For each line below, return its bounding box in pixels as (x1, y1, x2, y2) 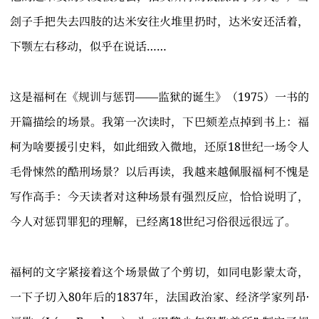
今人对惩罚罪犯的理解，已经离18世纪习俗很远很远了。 (10, 214, 296, 230)
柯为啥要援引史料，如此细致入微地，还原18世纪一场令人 (10, 139, 309, 155)
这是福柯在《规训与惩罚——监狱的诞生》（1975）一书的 (10, 89, 309, 105)
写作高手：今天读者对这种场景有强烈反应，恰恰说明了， (10, 189, 309, 205)
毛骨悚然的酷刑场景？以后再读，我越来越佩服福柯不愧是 (10, 164, 309, 180)
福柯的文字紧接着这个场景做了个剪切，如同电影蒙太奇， (10, 264, 309, 281)
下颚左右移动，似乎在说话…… (10, 38, 167, 55)
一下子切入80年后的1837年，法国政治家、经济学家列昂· (10, 289, 309, 305)
